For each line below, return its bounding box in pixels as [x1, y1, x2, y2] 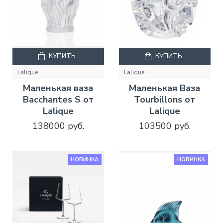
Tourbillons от [134, 94, 196, 106]
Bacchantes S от [22, 94, 94, 106]
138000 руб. [32, 120, 84, 132]
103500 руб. [138, 120, 191, 132]
